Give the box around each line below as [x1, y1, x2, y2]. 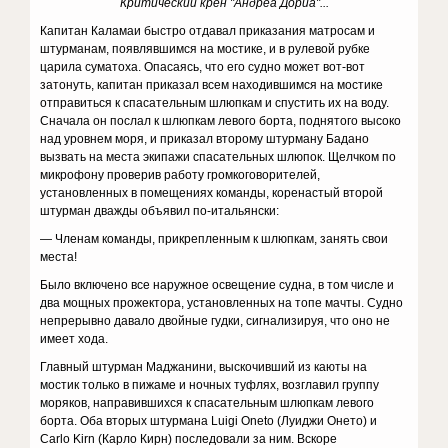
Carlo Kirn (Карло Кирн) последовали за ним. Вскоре [40, 432, 338, 446]
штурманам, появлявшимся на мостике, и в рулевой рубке [40, 42, 371, 56]
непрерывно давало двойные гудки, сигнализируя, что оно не [40, 314, 391, 328]
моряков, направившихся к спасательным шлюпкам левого [40, 396, 375, 410]
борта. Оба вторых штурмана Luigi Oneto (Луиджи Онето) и [40, 414, 378, 428]
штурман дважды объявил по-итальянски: [40, 204, 280, 218]
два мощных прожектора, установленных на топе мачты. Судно [40, 296, 404, 310]
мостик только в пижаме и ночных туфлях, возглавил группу [40, 378, 380, 392]
